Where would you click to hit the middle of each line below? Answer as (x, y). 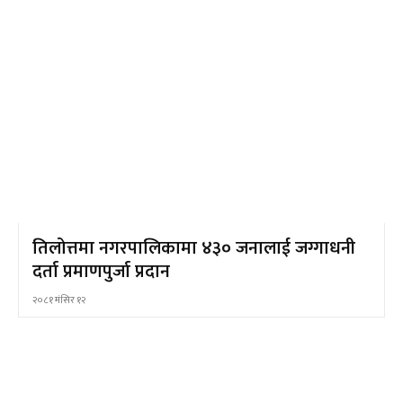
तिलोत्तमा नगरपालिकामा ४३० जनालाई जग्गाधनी (194, 248)
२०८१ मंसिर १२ (59, 300)
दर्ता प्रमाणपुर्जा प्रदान (101, 271)
